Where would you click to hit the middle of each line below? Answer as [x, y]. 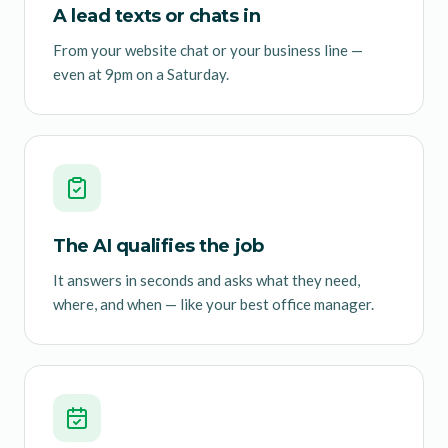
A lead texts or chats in [157, 15]
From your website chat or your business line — [208, 49]
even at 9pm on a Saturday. [141, 73]
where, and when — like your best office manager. [213, 303]
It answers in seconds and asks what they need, [206, 279]
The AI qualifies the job [158, 245]
